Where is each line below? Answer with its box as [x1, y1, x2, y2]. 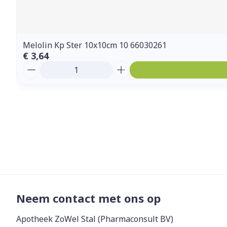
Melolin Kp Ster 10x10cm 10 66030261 [23, 40, 167, 51]
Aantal [22, 60, 50, 71]
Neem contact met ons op [16, 191, 161, 206]
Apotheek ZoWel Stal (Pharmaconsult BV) [16, 213, 173, 224]
